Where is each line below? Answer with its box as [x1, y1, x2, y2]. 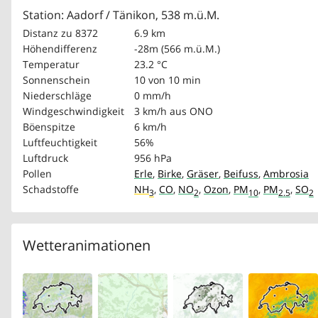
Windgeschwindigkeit [23, 104, 124, 118]
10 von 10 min [134, 73, 201, 87]
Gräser [187, 167, 219, 180]
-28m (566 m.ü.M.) [134, 42, 220, 55]
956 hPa [134, 151, 172, 165]
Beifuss [224, 167, 258, 180]
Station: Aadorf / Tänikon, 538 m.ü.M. [23, 7, 219, 23]
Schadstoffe [23, 182, 79, 196]
